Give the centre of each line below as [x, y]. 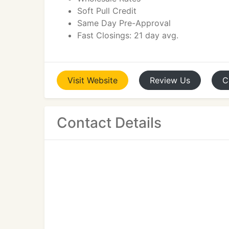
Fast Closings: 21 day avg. [128, 35]
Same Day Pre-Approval [124, 23]
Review [164, 80]
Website [102, 80]
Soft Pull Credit [107, 11]
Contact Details [109, 123]
